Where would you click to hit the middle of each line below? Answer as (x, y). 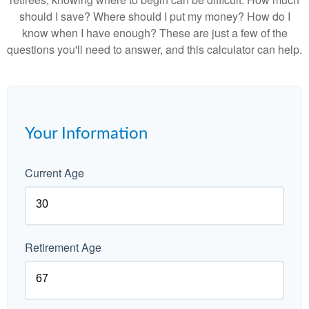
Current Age (54, 173)
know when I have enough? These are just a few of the (154, 33)
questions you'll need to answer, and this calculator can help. (154, 49)
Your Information (86, 134)
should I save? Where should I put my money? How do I (154, 16)
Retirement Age (63, 247)
